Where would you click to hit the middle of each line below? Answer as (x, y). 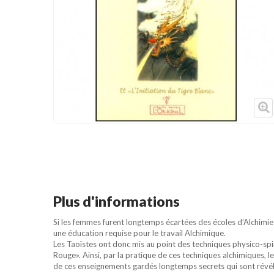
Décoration (112, 98)
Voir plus (84, 124)
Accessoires (114, 52)
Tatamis (106, 75)
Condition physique (128, 28)
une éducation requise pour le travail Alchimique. (139, 233)
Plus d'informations (117, 201)
